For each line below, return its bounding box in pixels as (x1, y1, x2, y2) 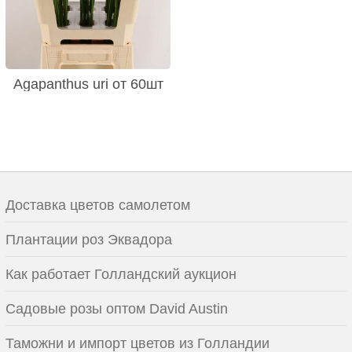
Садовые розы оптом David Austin (5, 300, 228, 317)
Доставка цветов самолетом (5, 196, 190, 213)
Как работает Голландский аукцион (5, 266, 236, 282)
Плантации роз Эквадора (5, 231, 172, 247)
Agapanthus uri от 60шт (13, 75, 163, 92)
